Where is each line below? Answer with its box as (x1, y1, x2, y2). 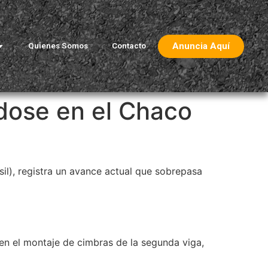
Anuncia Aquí (172, 40, 230, 51)
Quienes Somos (28, 41, 88, 51)
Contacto (111, 41, 146, 51)
